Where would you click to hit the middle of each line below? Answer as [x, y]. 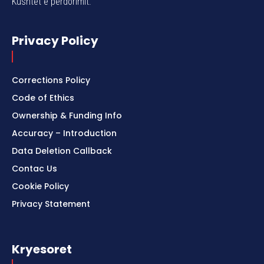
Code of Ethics [43, 98]
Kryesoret [42, 250]
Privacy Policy [55, 41]
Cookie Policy [40, 187]
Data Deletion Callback [62, 151]
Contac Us [34, 169]
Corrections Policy [51, 80]
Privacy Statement [51, 204]
